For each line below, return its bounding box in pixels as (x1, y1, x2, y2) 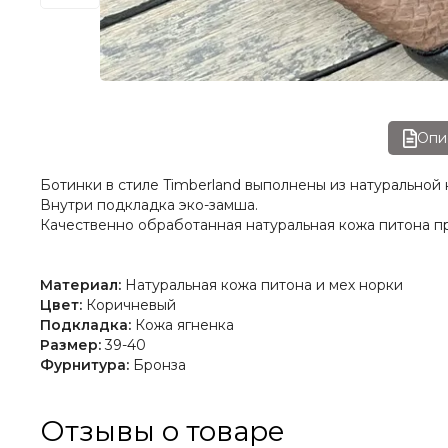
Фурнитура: (40, 356, 129, 375)
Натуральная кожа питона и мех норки (121, 276, 403, 295)
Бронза (129, 356, 186, 375)
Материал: (40, 276, 121, 295)
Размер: (40, 336, 101, 355)
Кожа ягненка (131, 316, 234, 335)
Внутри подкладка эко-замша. (40, 196, 262, 215)
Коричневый (82, 296, 176, 315)
